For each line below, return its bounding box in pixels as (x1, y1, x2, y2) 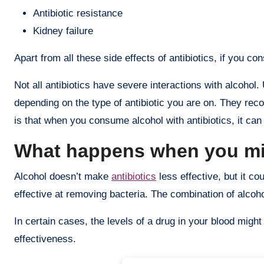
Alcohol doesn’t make (14, 170, 111, 182)
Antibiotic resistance (33, 7, 123, 19)
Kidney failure (33, 25, 93, 37)
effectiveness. (14, 233, 76, 245)
